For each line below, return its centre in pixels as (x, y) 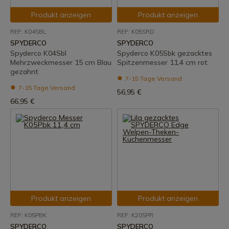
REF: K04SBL (28, 31)
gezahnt (24, 72)
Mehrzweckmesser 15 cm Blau (61, 62)
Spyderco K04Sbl (38, 53)
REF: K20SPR (135, 215)
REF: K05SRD (136, 31)
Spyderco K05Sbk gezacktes (165, 53)
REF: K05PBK (28, 215)
